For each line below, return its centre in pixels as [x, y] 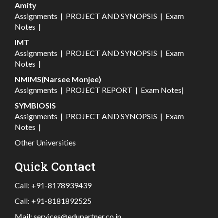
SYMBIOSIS [35, 106]
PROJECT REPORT [99, 90]
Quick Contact [55, 167]
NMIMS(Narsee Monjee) [58, 79]
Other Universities [45, 143]
